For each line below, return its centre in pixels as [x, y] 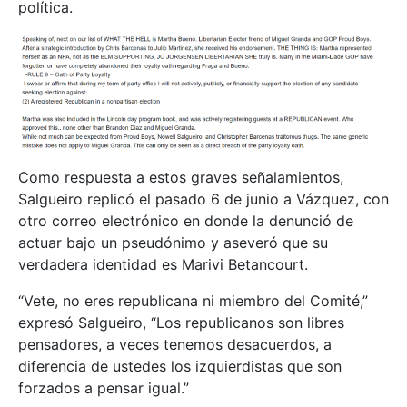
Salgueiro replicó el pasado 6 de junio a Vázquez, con [203, 199]
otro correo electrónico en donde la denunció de [186, 221]
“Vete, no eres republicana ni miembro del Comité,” [193, 301]
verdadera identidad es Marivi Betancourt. [163, 265]
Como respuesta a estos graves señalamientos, [181, 178]
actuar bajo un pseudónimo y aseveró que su [173, 243]
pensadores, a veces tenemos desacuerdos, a [175, 345]
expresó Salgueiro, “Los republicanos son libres [181, 323]
